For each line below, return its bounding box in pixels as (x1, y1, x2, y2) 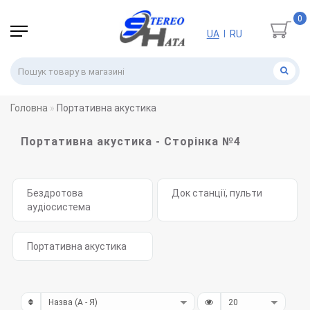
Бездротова (27, 188, 83, 199)
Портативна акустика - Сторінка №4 (21, 135, 241, 149)
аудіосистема (27, 201, 91, 213)
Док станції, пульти (172, 188, 262, 199)
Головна (10, 102, 48, 114)
